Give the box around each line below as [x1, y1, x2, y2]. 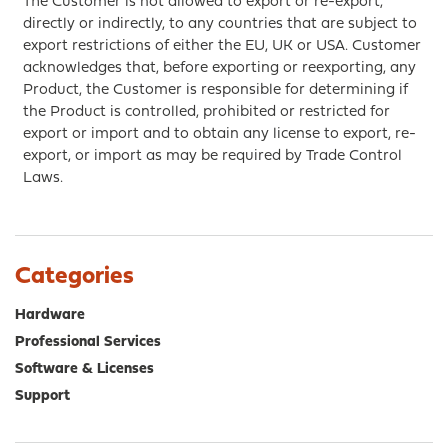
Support [15, 389, 70, 404]
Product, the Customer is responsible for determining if [22, 83, 408, 98]
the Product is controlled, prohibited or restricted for [22, 105, 390, 120]
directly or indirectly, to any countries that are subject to [22, 17, 417, 32]
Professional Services [15, 335, 161, 350]
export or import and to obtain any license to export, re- [22, 127, 416, 142]
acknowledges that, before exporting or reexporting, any [22, 61, 416, 76]
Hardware [15, 308, 85, 323]
